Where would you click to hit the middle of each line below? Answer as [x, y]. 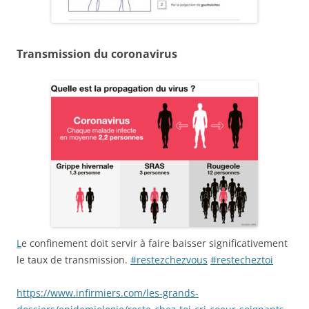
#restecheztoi [242, 259]
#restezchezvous [169, 259]
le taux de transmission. [73, 259]
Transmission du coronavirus [97, 53]
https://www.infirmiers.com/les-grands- [108, 292]
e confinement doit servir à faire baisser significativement [154, 243]
